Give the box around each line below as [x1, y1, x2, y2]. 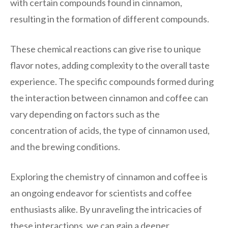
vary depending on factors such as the [10, 108, 160, 120]
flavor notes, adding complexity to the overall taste [10, 59, 210, 71]
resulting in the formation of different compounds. [10, 13, 209, 24]
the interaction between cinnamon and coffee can [10, 92, 208, 103]
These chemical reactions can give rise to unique [10, 43, 201, 54]
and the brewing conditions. [10, 140, 120, 152]
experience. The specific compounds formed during [10, 75, 214, 87]
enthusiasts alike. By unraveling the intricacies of [10, 203, 202, 215]
